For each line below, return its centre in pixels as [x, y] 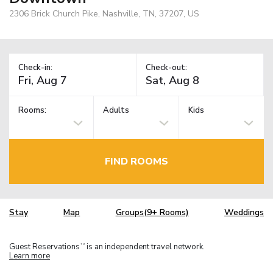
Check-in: [35, 67]
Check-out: [166, 67]
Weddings [244, 213]
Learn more [30, 256]
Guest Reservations [44, 246]
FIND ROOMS [136, 161]
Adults [116, 111]
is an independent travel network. [145, 246]
